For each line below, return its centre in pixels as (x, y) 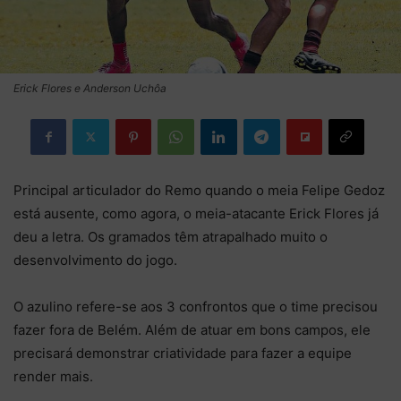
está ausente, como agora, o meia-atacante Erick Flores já (196, 213)
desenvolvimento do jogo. (95, 260)
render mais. (53, 376)
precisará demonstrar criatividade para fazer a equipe (183, 353)
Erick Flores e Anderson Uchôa (90, 88)
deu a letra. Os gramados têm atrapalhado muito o (171, 236)
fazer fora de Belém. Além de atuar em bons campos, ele (192, 329)
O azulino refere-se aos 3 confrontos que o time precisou (196, 306)
